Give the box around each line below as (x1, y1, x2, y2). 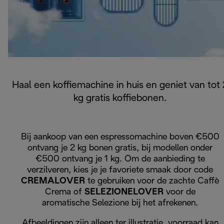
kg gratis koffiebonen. (73, 94, 166, 103)
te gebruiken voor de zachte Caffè (87, 177, 219, 186)
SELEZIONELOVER (84, 188, 166, 197)
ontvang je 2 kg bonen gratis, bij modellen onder (27, 144, 212, 153)
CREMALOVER (21, 177, 87, 186)
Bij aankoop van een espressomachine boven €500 (20, 133, 219, 142)
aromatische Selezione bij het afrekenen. (42, 199, 198, 208)
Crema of (44, 188, 84, 197)
